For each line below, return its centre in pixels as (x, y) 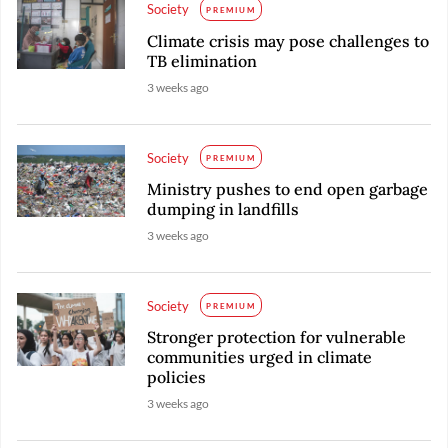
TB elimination (202, 60)
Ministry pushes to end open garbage (288, 188)
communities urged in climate (260, 356)
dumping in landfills (223, 208)
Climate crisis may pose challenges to (288, 40)
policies (177, 376)
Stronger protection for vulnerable (277, 336)
